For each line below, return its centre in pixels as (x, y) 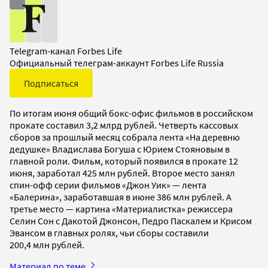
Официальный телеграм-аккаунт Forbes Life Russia (117, 63)
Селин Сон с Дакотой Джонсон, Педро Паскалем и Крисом (131, 220)
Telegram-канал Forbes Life (66, 51)
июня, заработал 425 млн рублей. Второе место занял (122, 173)
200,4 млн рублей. (48, 244)
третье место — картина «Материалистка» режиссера (121, 208)
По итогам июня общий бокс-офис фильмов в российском (131, 113)
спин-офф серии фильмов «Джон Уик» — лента (108, 185)
